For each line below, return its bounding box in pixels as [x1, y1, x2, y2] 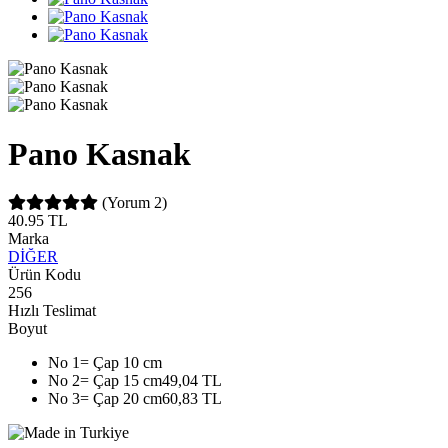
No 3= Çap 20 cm [48, 390, 162, 408]
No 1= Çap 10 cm [48, 354, 162, 372]
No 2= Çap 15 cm [48, 372, 162, 390]
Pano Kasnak [8, 135, 191, 172]
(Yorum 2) [102, 194, 167, 212]
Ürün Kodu [8, 266, 81, 284]
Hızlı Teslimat [8, 302, 96, 320]
